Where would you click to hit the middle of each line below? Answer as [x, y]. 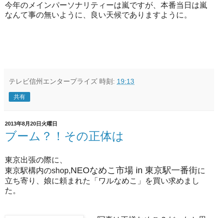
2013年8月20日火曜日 [31, 124]
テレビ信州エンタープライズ [53, 81]
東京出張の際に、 [36, 160]
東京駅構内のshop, [38, 171]
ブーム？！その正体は [64, 136]
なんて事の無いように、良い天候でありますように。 [98, 15]
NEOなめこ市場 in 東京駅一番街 [134, 171]
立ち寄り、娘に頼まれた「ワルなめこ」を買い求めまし [102, 181]
